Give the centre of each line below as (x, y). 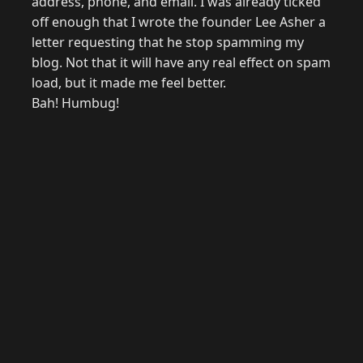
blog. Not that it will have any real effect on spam (181, 63)
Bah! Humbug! (75, 103)
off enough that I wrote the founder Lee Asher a (179, 22)
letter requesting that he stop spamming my (168, 43)
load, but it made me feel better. (129, 83)
